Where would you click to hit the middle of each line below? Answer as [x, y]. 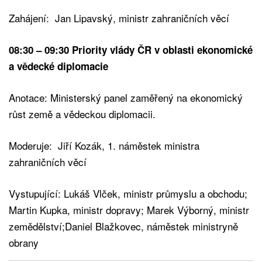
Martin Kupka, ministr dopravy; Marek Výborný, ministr [129, 209]
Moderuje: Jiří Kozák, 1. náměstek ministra [104, 145]
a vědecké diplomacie [58, 66]
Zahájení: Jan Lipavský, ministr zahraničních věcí [119, 18]
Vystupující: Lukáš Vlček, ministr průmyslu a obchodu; [128, 193]
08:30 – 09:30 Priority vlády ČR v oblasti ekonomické [131, 49]
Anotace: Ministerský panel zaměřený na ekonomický [126, 97]
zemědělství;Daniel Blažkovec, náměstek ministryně [123, 226]
